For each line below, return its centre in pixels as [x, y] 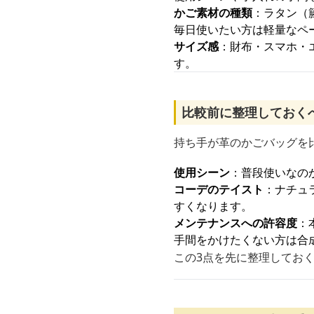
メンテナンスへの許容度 [235, 223]
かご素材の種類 [213, 13]
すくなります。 [213, 206]
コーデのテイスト [219, 189]
